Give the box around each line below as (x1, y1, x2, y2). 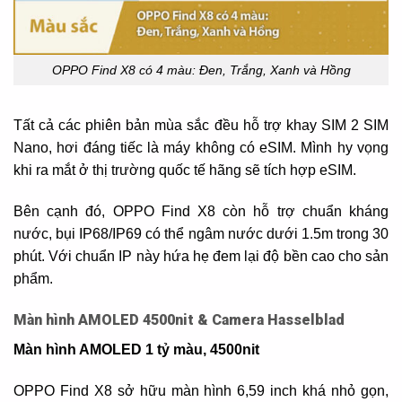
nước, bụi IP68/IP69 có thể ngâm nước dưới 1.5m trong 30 (13, 226, 389, 242)
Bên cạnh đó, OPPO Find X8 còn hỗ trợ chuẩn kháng (13, 204, 389, 220)
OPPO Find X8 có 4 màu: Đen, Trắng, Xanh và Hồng (51, 62, 351, 77)
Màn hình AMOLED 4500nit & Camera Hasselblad (13, 310, 345, 328)
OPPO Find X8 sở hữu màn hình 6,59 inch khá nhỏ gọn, (13, 382, 389, 398)
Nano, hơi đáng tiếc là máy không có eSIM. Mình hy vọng (13, 140, 389, 156)
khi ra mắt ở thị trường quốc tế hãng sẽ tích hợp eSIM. (13, 162, 356, 179)
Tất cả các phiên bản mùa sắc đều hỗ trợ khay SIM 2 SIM (13, 118, 389, 134)
